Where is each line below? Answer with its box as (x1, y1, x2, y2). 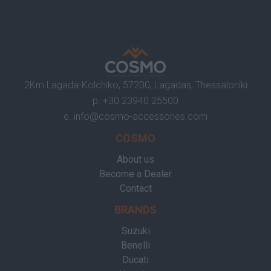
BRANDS (114, 203, 157, 216)
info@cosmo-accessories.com (74, 111, 207, 122)
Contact (119, 183, 152, 194)
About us (117, 154, 154, 165)
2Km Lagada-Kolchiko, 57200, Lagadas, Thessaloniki (24, 79, 247, 91)
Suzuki (121, 225, 150, 237)
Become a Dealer (99, 168, 172, 180)
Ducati (122, 254, 149, 266)
